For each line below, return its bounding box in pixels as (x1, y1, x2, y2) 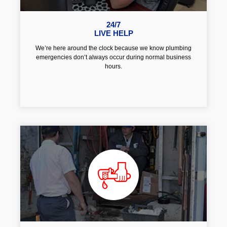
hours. (105, 62, 122, 70)
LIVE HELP (94, 29, 133, 37)
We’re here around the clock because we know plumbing (35, 44, 192, 52)
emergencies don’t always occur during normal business (36, 53, 191, 61)
